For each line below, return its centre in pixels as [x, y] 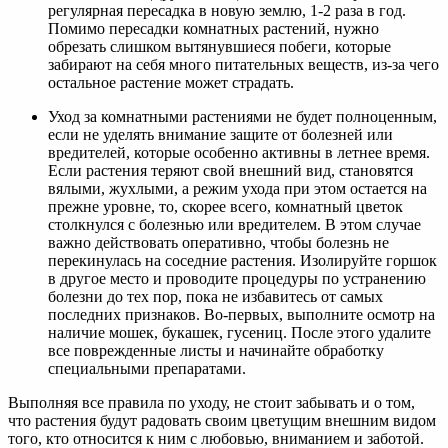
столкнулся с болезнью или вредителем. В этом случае [234, 224]
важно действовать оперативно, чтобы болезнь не [218, 242]
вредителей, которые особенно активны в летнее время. [239, 152]
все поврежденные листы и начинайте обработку [216, 350]
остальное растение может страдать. [171, 82]
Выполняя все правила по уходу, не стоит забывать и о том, [211, 402]
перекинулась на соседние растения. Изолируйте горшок [242, 260]
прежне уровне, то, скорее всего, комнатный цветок [225, 206]
